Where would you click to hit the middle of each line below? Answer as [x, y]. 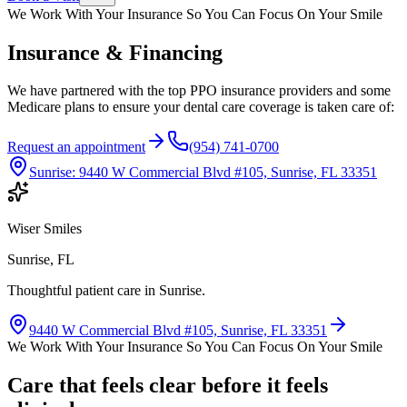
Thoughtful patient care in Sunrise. [106, 291]
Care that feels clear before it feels [168, 386]
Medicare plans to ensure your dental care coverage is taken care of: [201, 107]
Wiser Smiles [45, 229]
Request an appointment [76, 147]
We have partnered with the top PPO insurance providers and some [199, 91]
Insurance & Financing [115, 52]
